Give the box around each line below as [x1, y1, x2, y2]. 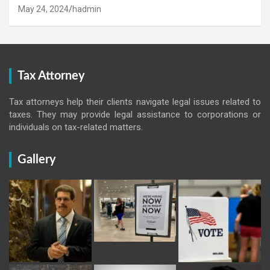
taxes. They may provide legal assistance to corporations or [9, 109, 261, 121]
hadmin [72, 4, 101, 14]
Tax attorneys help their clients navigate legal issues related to [9, 96, 261, 108]
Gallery [17, 154, 56, 166]
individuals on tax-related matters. [9, 122, 143, 133]
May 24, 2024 [18, 4, 69, 14]
